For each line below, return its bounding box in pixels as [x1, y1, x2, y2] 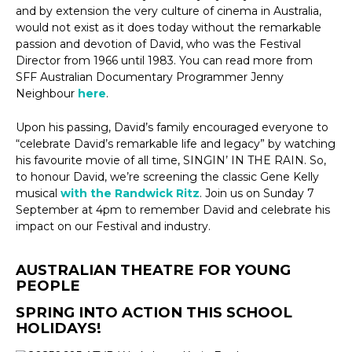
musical [16, 186, 60, 201]
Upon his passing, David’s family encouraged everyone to [16, 120, 328, 135]
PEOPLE [16, 276, 80, 295]
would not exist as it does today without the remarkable [16, 20, 321, 35]
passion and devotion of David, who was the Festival [16, 36, 301, 51]
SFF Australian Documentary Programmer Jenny [16, 69, 284, 84]
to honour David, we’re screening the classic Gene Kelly [16, 170, 319, 185]
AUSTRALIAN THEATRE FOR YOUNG [16, 260, 291, 279]
